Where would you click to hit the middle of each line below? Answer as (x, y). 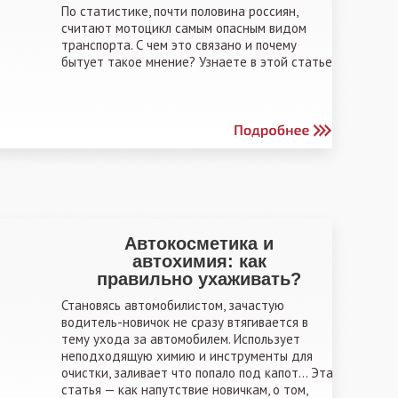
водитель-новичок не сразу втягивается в (185, 322)
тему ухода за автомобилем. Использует (181, 339)
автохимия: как (199, 261)
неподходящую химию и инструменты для (187, 356)
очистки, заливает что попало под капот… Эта (197, 373)
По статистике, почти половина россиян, (179, 11)
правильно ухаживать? (199, 279)
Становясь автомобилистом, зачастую (173, 305)
